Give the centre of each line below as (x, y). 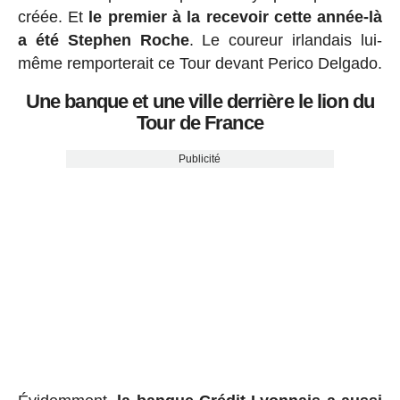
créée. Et (53, 17)
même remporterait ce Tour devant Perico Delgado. (200, 64)
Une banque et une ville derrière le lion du (200, 102)
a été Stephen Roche (103, 41)
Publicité (200, 159)
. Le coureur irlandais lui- (286, 41)
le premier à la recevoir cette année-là (236, 17)
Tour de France (200, 123)
